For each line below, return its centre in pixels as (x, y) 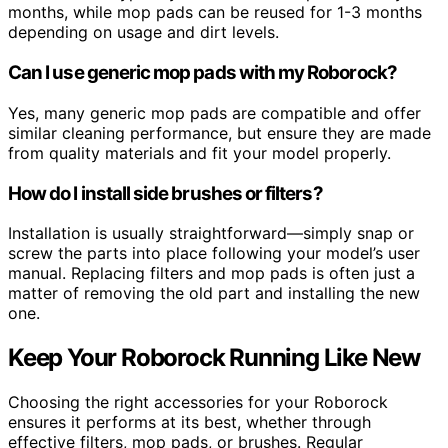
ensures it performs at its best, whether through (189, 422)
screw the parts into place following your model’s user (214, 253)
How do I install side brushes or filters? (165, 193)
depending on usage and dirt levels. (143, 32)
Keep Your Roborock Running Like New (214, 358)
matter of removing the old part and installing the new (214, 293)
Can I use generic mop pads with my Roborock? (202, 73)
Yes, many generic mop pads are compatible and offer (214, 112)
